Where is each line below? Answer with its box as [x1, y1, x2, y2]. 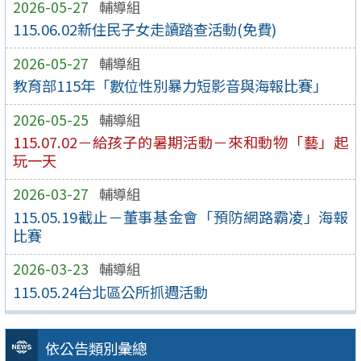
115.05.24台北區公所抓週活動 [12, 280, 208, 302]
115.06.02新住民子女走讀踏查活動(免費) [12, 19, 276, 40]
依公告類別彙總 [44, 338, 147, 359]
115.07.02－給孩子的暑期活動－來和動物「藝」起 [12, 131, 349, 152]
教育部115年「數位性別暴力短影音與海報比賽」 [12, 75, 327, 97]
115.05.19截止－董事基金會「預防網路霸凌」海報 [12, 205, 349, 227]
